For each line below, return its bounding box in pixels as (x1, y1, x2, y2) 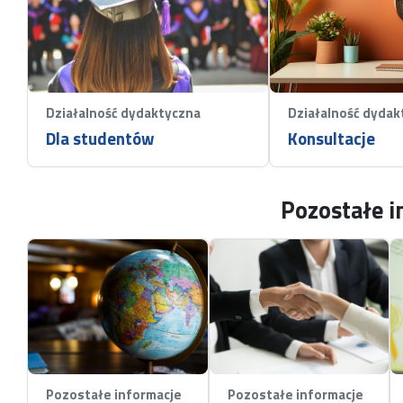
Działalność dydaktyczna (46, 103, 201, 123)
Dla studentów (46, 126, 154, 151)
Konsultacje (287, 126, 375, 151)
